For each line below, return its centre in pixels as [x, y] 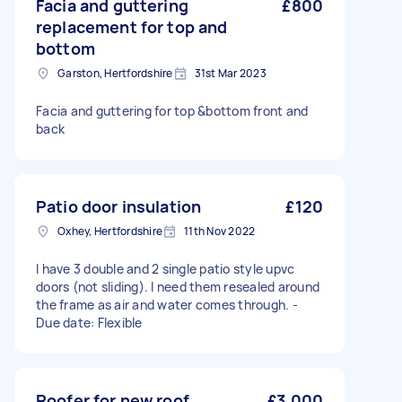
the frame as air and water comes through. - [167, 305]
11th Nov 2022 [220, 231]
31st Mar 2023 [230, 73]
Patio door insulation [119, 206]
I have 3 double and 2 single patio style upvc [166, 269]
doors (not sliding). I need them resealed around [178, 287]
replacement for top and [132, 27]
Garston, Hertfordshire [115, 73]
